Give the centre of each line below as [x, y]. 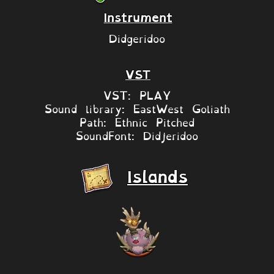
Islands [157, 178]
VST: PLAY [137, 94]
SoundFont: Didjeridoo [137, 135]
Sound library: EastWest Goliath [137, 108]
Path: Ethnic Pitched [137, 121]
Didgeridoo [137, 37]
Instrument [138, 18]
